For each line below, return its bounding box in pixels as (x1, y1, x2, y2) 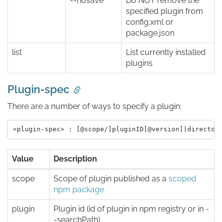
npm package (54, 184, 104, 194)
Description (54, 154, 97, 164)
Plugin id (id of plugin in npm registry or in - (54, 204, 209, 214)
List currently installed (126, 47, 206, 57)
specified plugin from (126, 6, 203, 16)
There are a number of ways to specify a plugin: (7, 101, 181, 111)
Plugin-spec (7, 82, 69, 96)
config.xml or (126, 17, 173, 27)
